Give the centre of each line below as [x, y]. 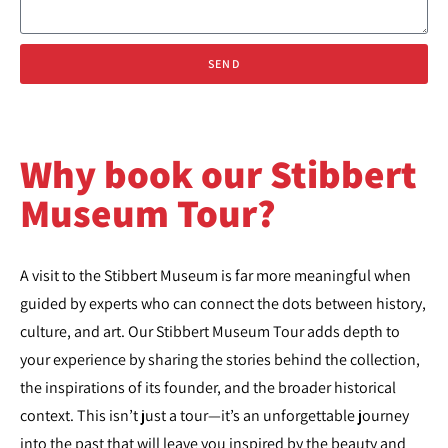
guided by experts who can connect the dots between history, [223, 303]
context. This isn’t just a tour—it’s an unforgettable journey [214, 415]
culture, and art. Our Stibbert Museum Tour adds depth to [210, 331]
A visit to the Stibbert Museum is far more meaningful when [215, 275]
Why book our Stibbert [218, 173]
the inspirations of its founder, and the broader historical [208, 387]
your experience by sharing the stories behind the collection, [220, 359]
